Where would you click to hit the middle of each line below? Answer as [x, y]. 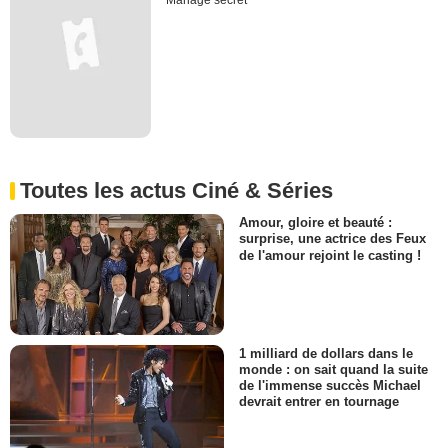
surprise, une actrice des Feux [332, 239]
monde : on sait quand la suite [333, 369]
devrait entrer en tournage [319, 402]
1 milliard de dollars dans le [326, 353]
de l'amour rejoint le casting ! [330, 255]
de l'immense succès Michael [330, 385]
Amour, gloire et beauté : [315, 223]
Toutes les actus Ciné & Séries [176, 191]
